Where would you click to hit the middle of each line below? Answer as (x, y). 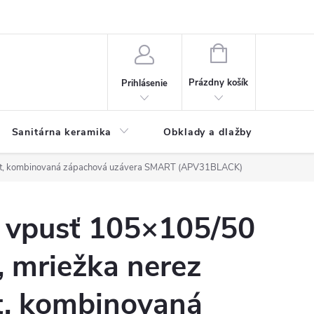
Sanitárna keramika (62, 132)
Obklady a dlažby (208, 132)
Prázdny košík (219, 83)
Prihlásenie (145, 83)
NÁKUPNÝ (248, 52)
